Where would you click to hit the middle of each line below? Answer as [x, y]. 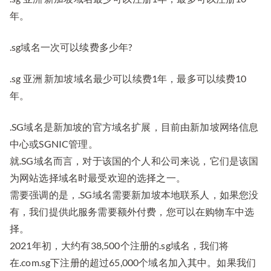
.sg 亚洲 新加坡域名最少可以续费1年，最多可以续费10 [128, 79]
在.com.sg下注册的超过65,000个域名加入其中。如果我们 [133, 263]
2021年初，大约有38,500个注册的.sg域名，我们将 [119, 246]
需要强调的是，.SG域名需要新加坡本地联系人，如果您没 [134, 195]
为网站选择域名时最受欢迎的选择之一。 [98, 178]
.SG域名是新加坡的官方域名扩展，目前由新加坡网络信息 [134, 127]
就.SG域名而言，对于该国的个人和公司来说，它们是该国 [134, 161]
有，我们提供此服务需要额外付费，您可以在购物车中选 [132, 212]
